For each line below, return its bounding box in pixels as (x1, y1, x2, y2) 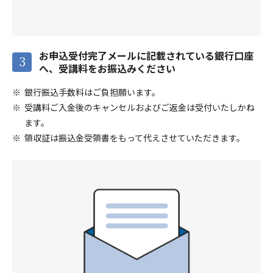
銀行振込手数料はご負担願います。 (24, 86, 160, 99)
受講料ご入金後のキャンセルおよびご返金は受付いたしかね (24, 101, 255, 114)
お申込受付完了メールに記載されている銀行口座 (39, 48, 253, 63)
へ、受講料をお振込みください (39, 61, 175, 76)
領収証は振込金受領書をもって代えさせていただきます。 (24, 132, 245, 144)
